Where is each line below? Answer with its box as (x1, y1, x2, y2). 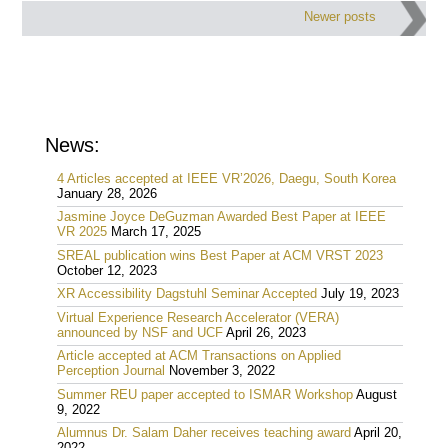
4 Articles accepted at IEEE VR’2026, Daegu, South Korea (57, 171, 397, 186)
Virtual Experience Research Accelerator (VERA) (57, 310, 340, 325)
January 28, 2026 (57, 186, 158, 201)
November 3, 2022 (169, 364, 276, 379)
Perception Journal (57, 364, 166, 379)
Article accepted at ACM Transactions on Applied (57, 349, 342, 364)
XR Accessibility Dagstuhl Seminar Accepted (57, 287, 318, 302)
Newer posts (303, 9, 376, 24)
